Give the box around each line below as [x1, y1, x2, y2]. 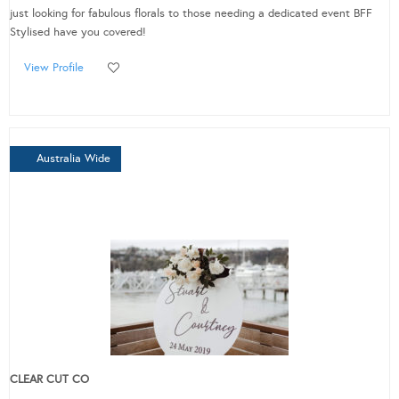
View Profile [24, 61, 84, 76]
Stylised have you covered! [10, 25, 150, 40]
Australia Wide [37, 151, 110, 167]
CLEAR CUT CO [10, 372, 89, 387]
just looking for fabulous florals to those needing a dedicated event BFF [10, 6, 372, 21]
